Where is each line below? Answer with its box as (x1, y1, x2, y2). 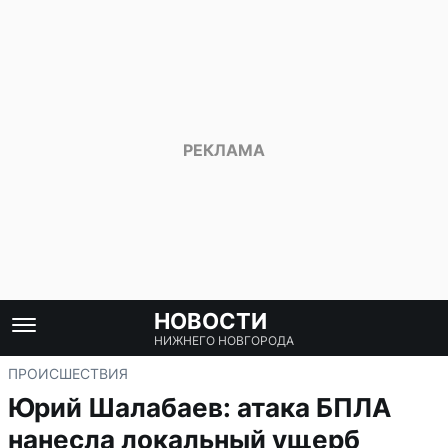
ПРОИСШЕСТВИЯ (8, 365, 128, 382)
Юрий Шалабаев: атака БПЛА (8, 392, 391, 423)
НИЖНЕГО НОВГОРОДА (154, 333, 294, 348)
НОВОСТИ (154, 308, 267, 334)
